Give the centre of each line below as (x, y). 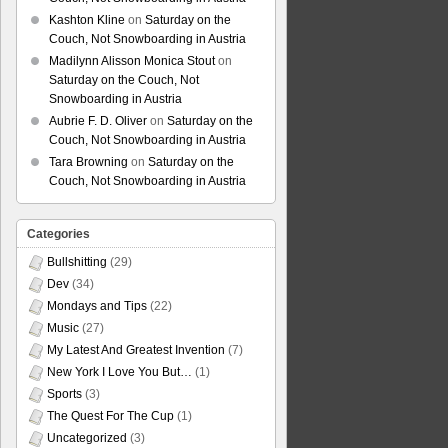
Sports (64, 394)
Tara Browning (88, 162)
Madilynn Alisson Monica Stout (132, 61)
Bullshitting (77, 262)
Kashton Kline (87, 20)
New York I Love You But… (119, 372)
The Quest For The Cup (110, 416)
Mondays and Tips (97, 306)
